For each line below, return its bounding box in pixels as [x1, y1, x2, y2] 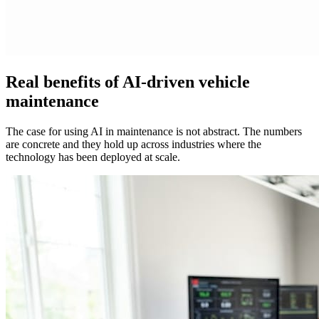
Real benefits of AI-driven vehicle [6, 73, 250, 92]
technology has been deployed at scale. [6, 151, 180, 164]
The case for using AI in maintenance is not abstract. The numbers [6, 125, 302, 138]
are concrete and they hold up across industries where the [6, 138, 261, 151]
